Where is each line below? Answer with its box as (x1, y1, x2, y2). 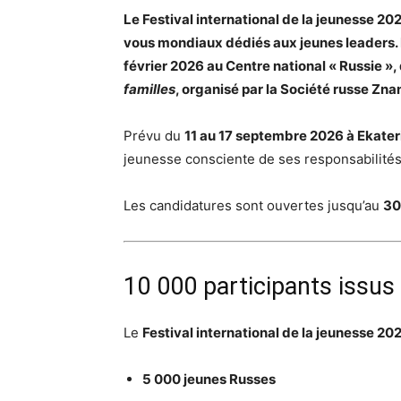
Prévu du (124, 127, 184, 144)
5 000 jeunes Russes (142, 371, 276, 388)
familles (124, 81, 175, 98)
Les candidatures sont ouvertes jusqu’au (124, 197, 383, 214)
